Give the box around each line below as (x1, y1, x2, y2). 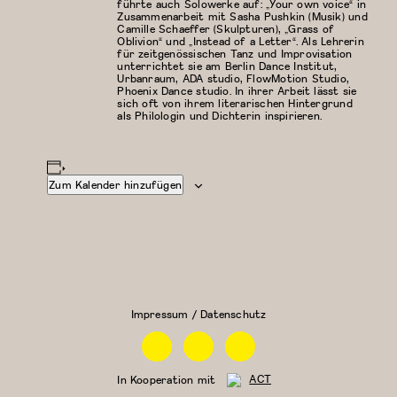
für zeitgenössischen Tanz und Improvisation (117, 44, 353, 62)
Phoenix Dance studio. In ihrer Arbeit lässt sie (117, 82, 357, 99)
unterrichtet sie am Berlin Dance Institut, (117, 57, 338, 74)
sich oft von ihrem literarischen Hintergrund (117, 94, 353, 112)
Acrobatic (162, 259, 215, 276)
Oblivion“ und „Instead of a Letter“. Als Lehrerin (117, 32, 364, 50)
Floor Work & (162, 246, 233, 264)
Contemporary (162, 271, 240, 289)
